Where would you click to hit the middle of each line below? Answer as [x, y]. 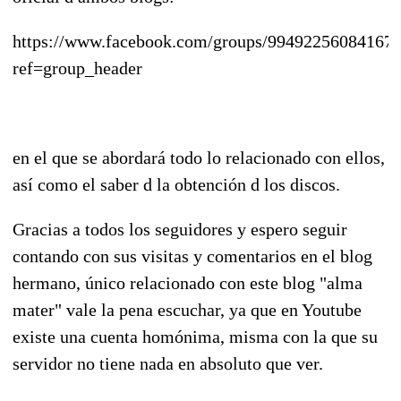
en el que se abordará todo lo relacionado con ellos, [199, 157]
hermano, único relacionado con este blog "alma [188, 282]
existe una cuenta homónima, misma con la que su [195, 336]
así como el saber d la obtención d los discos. [176, 184]
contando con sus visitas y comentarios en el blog [192, 256]
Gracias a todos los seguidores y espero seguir [180, 229]
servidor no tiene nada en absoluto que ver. [168, 363]
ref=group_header [77, 68]
